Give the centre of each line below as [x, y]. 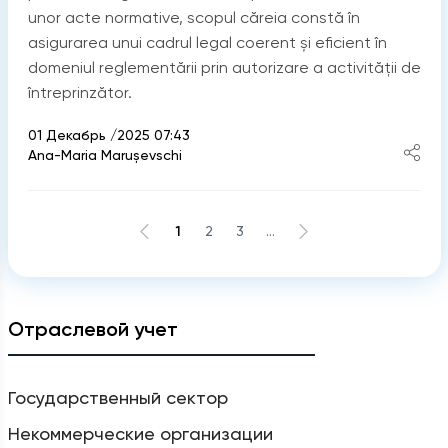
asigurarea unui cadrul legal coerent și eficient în [207, 42]
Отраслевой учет [92, 328]
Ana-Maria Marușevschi [104, 154]
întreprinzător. [79, 92]
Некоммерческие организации [140, 433]
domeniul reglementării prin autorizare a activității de [224, 67]
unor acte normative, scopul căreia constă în [193, 17]
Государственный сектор [117, 397]
